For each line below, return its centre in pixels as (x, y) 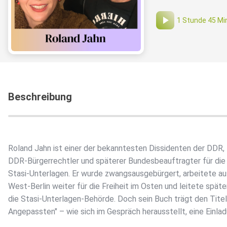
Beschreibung (40, 97)
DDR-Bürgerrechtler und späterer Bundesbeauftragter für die (117, 161)
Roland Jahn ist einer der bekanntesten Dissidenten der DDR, (116, 148)
